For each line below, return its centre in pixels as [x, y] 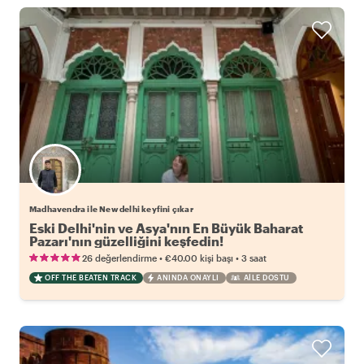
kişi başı [217, 258]
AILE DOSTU [266, 278]
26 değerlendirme [119, 258]
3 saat [254, 258]
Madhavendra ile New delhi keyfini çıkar [111, 209]
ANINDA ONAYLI [188, 278]
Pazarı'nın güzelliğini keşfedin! [126, 241]
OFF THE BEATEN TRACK [91, 278]
